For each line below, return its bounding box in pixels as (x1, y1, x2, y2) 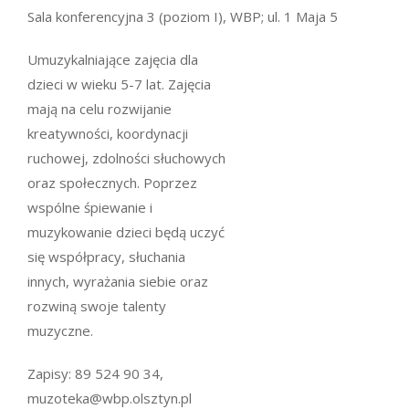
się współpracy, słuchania (27, 247, 185, 266)
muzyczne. (27, 321, 93, 340)
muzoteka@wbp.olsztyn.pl (27, 389, 192, 407)
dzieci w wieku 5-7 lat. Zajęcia (27, 75, 211, 93)
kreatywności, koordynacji (27, 124, 188, 142)
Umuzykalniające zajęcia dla (27, 50, 198, 68)
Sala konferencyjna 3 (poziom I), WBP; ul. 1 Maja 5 (27, 7, 338, 26)
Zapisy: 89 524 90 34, (27, 364, 163, 383)
